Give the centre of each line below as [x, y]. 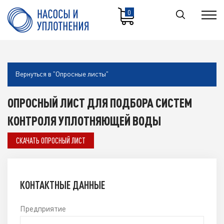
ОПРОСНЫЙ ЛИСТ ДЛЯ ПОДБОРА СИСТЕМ [100, 103]
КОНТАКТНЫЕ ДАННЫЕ [62, 185]
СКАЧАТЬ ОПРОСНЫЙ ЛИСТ [51, 140]
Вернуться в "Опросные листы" [62, 73]
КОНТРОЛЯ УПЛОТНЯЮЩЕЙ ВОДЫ [84, 121]
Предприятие [43, 208]
